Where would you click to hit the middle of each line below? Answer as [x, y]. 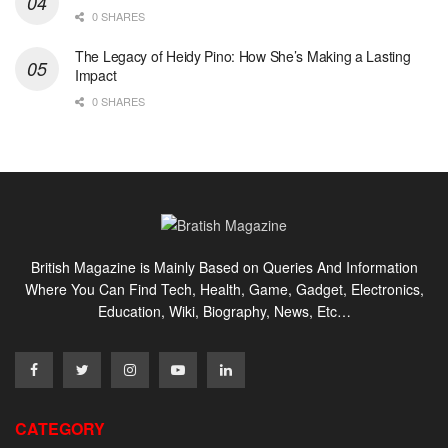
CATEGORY [60, 428]
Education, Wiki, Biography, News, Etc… [224, 310]
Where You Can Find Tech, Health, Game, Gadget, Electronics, [224, 288]
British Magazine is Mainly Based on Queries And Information [224, 266]
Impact [96, 74]
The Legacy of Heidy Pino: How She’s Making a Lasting [243, 55]
